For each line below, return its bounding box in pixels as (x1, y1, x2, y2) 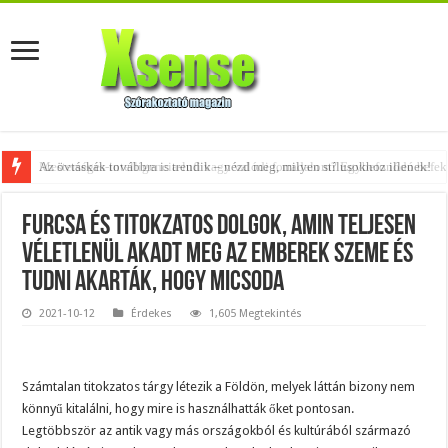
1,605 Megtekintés (209, 307, 303, 320)
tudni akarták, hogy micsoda (22, 269, 285, 297)
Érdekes (131, 307, 173, 320)
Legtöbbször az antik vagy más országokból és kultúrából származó (22, 423, 412, 438)
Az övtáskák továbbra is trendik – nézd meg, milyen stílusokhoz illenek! (39, 159, 432, 174)
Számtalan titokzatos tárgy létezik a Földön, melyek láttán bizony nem (22, 379, 416, 394)
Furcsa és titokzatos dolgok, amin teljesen (22, 213, 417, 241)
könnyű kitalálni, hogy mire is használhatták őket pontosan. (22, 401, 355, 416)
